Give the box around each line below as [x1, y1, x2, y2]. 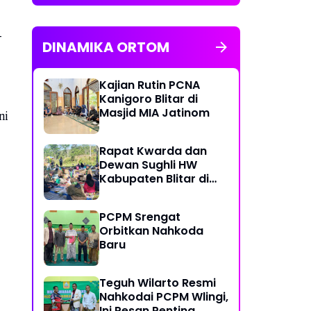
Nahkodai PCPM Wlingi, [99, 289, 228, 305]
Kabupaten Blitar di [99, 171, 209, 187]
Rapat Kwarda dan [99, 143, 207, 160]
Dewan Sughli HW [99, 157, 197, 174]
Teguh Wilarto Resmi [99, 275, 216, 292]
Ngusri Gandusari [99, 185, 198, 201]
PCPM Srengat [99, 209, 180, 226]
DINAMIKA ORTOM [42, 37, 169, 58]
